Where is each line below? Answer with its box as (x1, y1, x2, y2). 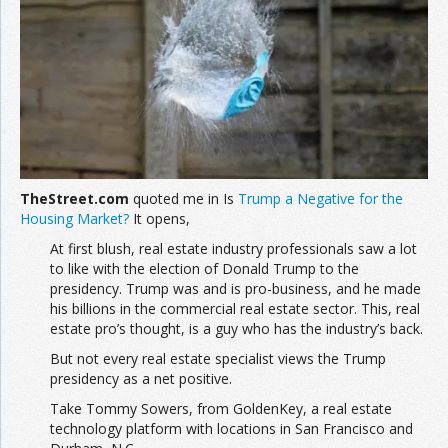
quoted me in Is (129, 189, 238, 209)
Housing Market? (20, 209, 129, 229)
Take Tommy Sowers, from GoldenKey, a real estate (50, 399, 392, 419)
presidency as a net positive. (50, 369, 232, 389)
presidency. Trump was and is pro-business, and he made (50, 279, 421, 299)
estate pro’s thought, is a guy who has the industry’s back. (50, 319, 423, 339)
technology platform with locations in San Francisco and (50, 419, 413, 439)
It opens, (129, 209, 190, 229)
